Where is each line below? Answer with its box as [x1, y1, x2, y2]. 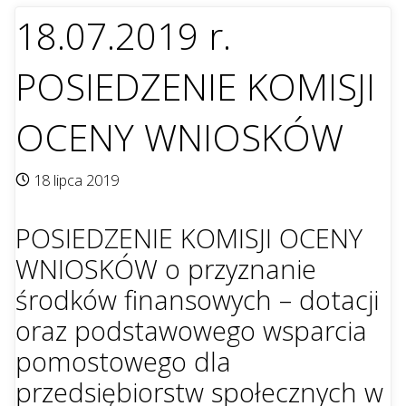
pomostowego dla [15, 343, 232, 380]
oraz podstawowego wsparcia [15, 313, 368, 349]
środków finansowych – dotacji [15, 282, 380, 318]
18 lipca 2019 [34, 169, 120, 190]
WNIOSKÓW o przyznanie [15, 251, 317, 287]
